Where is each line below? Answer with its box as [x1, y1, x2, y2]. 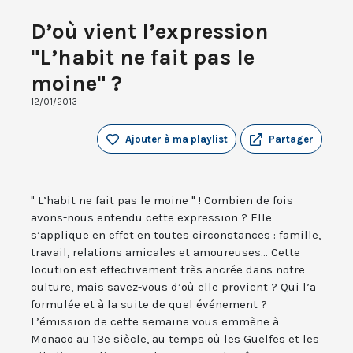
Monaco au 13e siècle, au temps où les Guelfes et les [31, 332, 319, 347]
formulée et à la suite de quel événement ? [31, 297, 267, 312]
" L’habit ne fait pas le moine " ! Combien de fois [31, 193, 293, 208]
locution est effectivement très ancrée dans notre [31, 262, 305, 277]
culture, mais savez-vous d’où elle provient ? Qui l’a [31, 280, 316, 295]
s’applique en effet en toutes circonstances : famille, [31, 228, 321, 243]
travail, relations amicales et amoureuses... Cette [31, 245, 300, 260]
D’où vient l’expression [31, 18, 269, 45]
